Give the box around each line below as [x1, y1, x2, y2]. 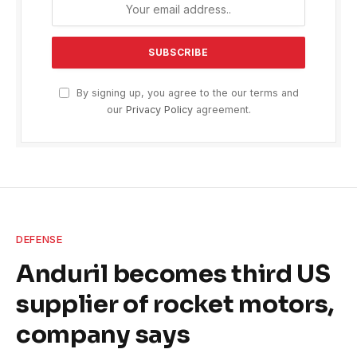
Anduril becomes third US [16, 258, 331, 290]
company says [16, 319, 190, 351]
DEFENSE [16, 233, 63, 246]
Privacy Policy [125, 104, 193, 116]
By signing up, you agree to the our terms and [73, 87, 299, 100]
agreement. [192, 104, 251, 116]
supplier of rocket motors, [16, 288, 335, 320]
